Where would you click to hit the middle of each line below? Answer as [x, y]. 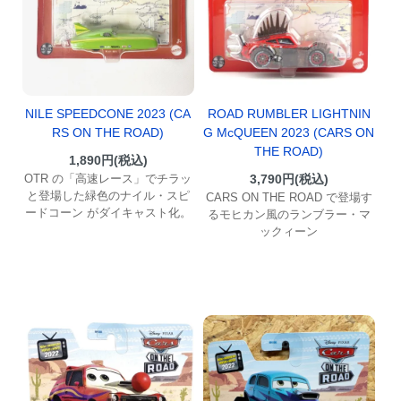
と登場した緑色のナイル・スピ [108, 196]
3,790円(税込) [289, 179]
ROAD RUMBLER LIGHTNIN [289, 113]
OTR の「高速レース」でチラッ [108, 179]
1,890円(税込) [108, 161]
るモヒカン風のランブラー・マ [289, 214]
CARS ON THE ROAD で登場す [289, 197]
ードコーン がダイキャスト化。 [108, 213]
